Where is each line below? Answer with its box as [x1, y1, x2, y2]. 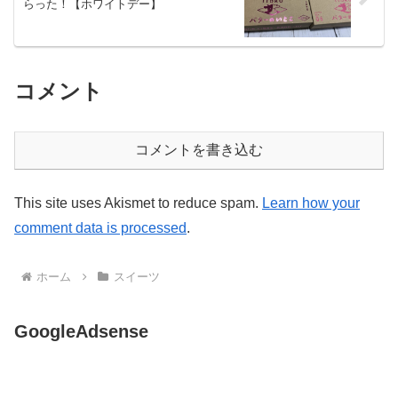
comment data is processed [14, 219, 187, 235]
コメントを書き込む [135, 141, 263, 157]
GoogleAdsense [14, 321, 148, 341]
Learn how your [262, 195, 360, 211]
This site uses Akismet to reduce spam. [14, 195, 262, 211]
